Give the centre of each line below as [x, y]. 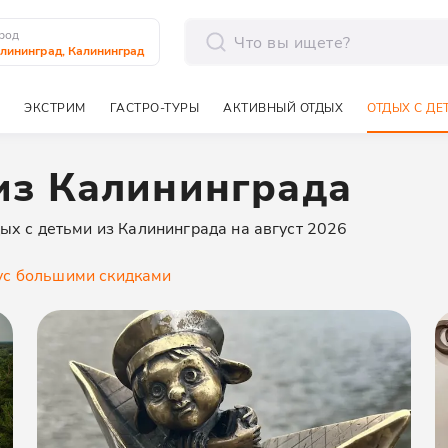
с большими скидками [87, 274]
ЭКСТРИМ [55, 107]
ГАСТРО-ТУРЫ [154, 107]
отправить [222, 73]
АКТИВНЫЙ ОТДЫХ [283, 107]
